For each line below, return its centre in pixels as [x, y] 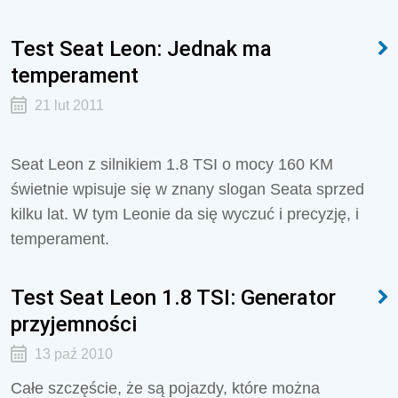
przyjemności [74, 324]
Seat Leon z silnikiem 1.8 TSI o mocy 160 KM [172, 164]
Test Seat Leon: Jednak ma [141, 48]
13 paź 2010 [73, 354]
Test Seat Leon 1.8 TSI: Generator [173, 297]
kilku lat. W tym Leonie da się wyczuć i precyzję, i [185, 214]
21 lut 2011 [69, 105]
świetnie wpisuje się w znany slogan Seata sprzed [187, 189]
